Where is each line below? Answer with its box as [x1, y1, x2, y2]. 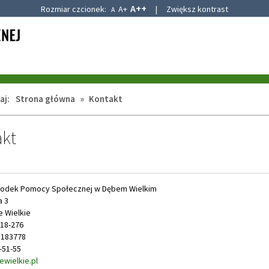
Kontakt [88, 93, 122, 104]
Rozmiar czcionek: [41, 4, 108, 14]
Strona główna [15, 93, 75, 104]
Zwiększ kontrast [166, 4, 228, 14]
